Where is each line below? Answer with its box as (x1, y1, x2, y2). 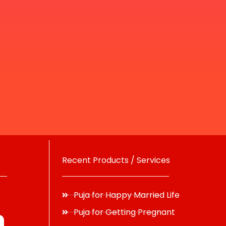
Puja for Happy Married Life (73, 189, 180, 201)
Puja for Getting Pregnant (73, 206, 175, 218)
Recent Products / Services (62, 154, 170, 166)
